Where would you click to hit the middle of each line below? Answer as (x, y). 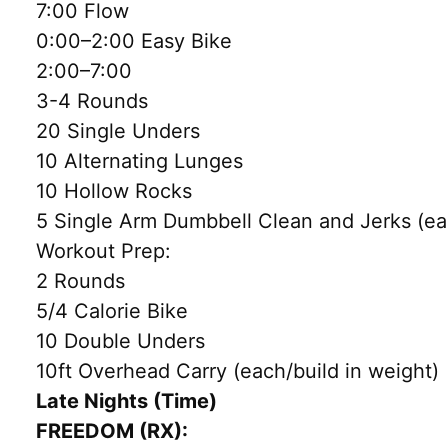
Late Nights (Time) (126, 400)
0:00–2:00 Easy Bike (134, 40)
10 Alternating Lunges (139, 160)
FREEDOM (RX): (112, 430)
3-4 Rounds (92, 100)
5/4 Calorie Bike (112, 310)
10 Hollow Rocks (114, 190)
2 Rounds (80, 280)
